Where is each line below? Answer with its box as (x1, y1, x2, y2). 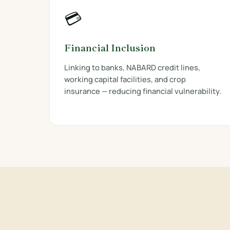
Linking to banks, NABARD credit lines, (64, 62, 200, 72)
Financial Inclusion (64, 41, 156, 54)
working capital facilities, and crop (64, 74, 186, 84)
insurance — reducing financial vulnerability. (64, 86, 221, 96)
